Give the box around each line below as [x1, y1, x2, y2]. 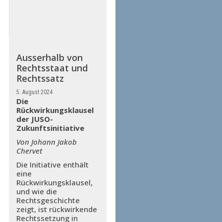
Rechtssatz [16, 72, 64, 84]
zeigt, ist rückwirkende [16, 204, 97, 214]
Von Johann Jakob [16, 137, 77, 147]
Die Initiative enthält [16, 160, 89, 169]
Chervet [16, 146, 42, 156]
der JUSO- [16, 114, 53, 124]
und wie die [16, 186, 57, 196]
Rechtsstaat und [16, 62, 88, 74]
